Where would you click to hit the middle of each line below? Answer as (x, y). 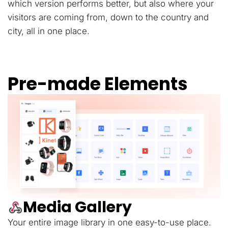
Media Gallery (77, 207)
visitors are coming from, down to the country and (108, 17)
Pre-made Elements (98, 83)
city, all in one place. (49, 31)
